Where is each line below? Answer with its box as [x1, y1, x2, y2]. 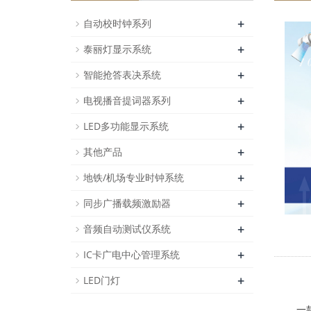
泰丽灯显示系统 [83, 42, 151, 56]
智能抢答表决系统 [83, 68, 161, 81]
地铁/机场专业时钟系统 [83, 171, 184, 184]
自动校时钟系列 [83, 17, 151, 30]
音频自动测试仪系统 [83, 222, 171, 235]
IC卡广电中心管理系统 [83, 248, 180, 261]
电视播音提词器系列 [83, 94, 171, 107]
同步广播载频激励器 [83, 196, 171, 210]
